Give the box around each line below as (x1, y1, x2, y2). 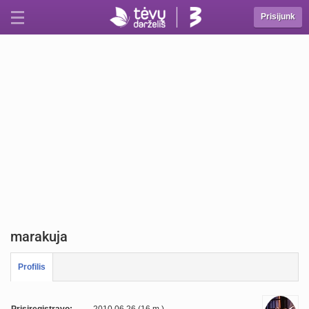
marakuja (10, 228, 68, 245)
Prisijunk (261, 12, 295, 21)
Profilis (18, 262, 46, 272)
